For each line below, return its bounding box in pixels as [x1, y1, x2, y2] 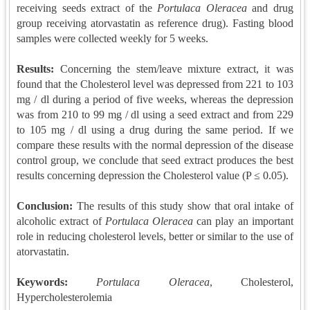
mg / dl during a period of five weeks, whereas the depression [17, 93, 293, 105]
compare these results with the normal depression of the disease [17, 139, 293, 151]
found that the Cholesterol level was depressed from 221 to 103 [17, 78, 293, 90]
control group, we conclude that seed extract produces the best [17, 154, 293, 166]
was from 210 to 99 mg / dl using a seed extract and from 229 [17, 109, 293, 120]
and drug [246, 2, 293, 14]
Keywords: [17, 276, 69, 288]
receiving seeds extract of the [17, 2, 158, 14]
